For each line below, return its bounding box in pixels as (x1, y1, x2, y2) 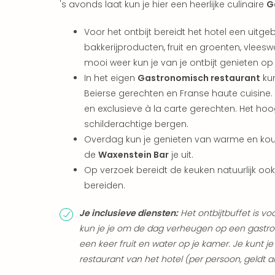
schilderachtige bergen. (84, 117, 188, 130)
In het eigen (84, 71, 137, 84)
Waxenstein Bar (98, 148, 169, 161)
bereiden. (84, 179, 125, 192)
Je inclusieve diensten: (79, 206, 178, 219)
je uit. (169, 148, 193, 161)
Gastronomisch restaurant (137, 71, 260, 84)
